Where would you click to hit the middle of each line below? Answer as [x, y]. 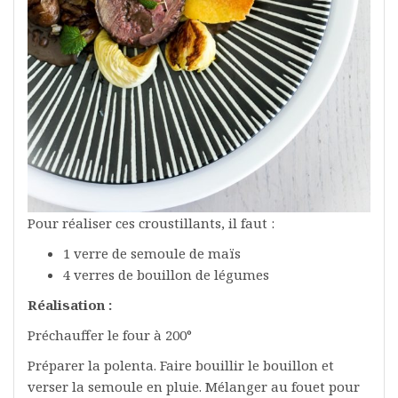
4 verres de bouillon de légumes [166, 275]
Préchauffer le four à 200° [110, 335]
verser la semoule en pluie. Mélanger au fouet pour [194, 387]
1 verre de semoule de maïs [152, 254]
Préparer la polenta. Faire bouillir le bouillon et [181, 366]
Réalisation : [72, 305]
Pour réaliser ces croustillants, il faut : [151, 223]
